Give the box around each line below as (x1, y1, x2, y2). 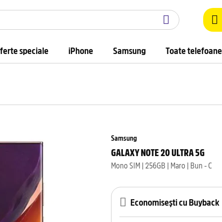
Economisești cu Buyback (130, 196, 220, 208)
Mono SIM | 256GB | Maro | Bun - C (111, 160, 212, 170)
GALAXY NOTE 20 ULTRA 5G (111, 145, 205, 159)
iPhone (68, 44, 93, 56)
